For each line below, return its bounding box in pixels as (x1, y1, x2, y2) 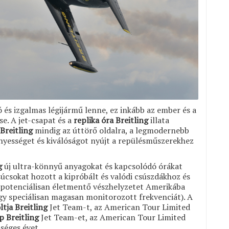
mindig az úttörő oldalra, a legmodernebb (33, 124, 189, 136)
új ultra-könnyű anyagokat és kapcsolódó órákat (2, 160, 182, 172)
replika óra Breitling (74, 114, 148, 126)
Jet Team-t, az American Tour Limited (48, 201, 190, 213)
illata (148, 114, 169, 126)
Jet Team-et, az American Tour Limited (39, 211, 186, 223)
